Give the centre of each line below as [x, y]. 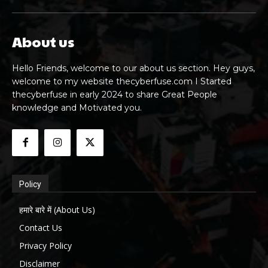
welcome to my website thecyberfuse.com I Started [122, 82]
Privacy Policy [45, 245]
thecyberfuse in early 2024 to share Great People [115, 95]
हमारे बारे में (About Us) [57, 209]
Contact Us [41, 227]
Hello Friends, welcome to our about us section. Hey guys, [133, 68]
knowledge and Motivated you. [77, 108]
